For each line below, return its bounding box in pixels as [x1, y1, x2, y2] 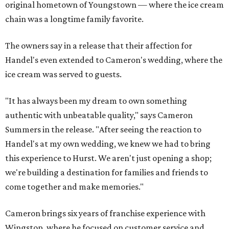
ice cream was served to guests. [5, 69, 122, 79]
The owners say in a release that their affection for [5, 40, 192, 51]
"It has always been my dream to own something [5, 96, 187, 106]
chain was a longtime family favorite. [5, 14, 144, 24]
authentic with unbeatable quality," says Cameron [5, 110, 193, 120]
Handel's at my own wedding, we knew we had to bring [5, 139, 211, 149]
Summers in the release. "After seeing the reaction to [5, 124, 201, 134]
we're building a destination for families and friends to [5, 167, 208, 177]
